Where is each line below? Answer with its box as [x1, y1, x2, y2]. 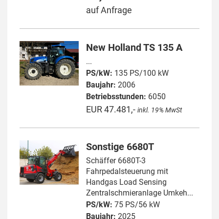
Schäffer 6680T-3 [86, 156, 146, 165]
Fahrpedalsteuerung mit [86, 167, 169, 176]
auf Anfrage [86, 5, 132, 15]
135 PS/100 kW [112, 68, 169, 78]
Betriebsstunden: [86, 92, 147, 101]
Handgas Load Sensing [86, 177, 167, 187]
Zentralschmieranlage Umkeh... [86, 188, 194, 197]
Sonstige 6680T [86, 141, 154, 153]
